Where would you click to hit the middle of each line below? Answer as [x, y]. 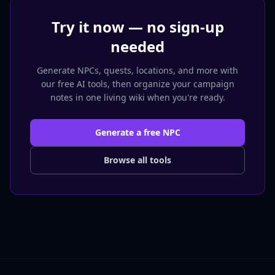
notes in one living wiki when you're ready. [137, 97]
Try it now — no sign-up [137, 27]
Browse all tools [137, 160]
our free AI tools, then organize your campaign [137, 84]
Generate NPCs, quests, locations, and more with [137, 70]
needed [137, 46]
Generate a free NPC [137, 132]
